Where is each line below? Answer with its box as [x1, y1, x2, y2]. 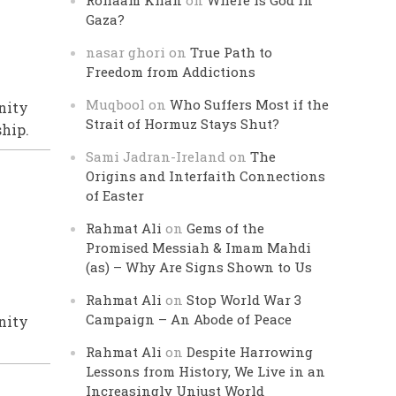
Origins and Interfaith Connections [86, 167, 326, 185]
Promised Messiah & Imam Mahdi [86, 239, 312, 256]
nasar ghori [86, 43, 166, 61]
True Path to [190, 43, 273, 61]
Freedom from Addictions [86, 63, 256, 80]
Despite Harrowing [187, 343, 314, 361]
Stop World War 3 [187, 291, 302, 308]
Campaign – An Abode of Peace [86, 310, 300, 328]
